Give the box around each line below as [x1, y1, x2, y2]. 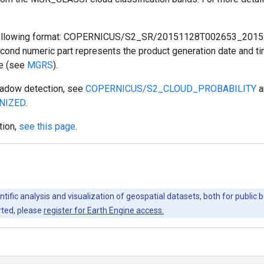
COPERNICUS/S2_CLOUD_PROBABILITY [85, 82, 256, 94]
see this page [19, 120, 75, 132]
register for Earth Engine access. [44, 205, 164, 215]
